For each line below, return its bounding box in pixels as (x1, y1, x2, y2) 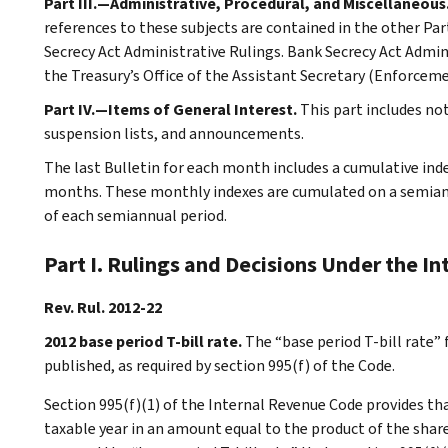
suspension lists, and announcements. (44, 122, 304, 144)
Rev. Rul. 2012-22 (44, 296, 162, 318)
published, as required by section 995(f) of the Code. (44, 354, 395, 376)
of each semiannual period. (44, 204, 227, 226)
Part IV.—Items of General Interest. (44, 98, 300, 120)
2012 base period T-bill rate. (44, 330, 242, 352)
